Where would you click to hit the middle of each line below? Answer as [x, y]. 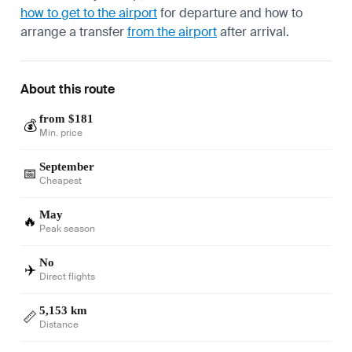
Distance [59, 324]
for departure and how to [230, 13]
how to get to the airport [89, 13]
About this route [68, 89]
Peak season [67, 228]
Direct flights [67, 276]
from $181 [66, 118]
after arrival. [253, 31]
